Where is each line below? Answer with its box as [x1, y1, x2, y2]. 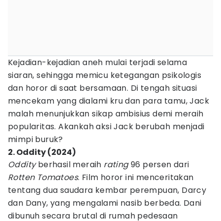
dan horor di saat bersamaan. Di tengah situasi [8, 82, 197, 94]
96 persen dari [128, 159, 189, 170]
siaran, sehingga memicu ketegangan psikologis [8, 70, 201, 81]
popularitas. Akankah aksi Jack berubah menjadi [8, 121, 205, 132]
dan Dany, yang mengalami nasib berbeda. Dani [8, 197, 202, 209]
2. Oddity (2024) [8, 147, 76, 158]
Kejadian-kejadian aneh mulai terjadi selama [8, 57, 187, 68]
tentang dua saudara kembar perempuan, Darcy [8, 184, 207, 196]
